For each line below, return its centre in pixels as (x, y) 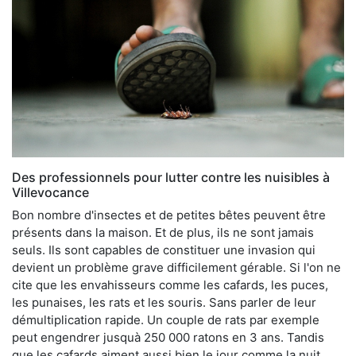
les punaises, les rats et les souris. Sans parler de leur (164, 302)
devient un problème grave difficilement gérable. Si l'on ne (176, 267)
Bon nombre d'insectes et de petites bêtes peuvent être (169, 215)
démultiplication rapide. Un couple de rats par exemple (166, 319)
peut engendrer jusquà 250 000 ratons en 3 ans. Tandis (168, 337)
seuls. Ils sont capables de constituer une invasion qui (164, 250)
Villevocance (50, 192)
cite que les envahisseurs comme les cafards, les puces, (170, 284)
